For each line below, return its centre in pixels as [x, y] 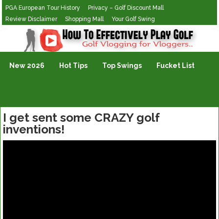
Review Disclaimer [32, 19]
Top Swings [122, 66]
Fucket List [176, 66]
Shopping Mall [85, 19]
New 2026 [27, 66]
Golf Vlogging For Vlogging [47, 31]
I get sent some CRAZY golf [81, 118]
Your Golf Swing [133, 19]
